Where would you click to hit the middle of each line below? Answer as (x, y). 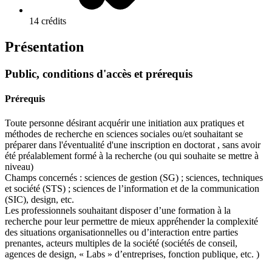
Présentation (44, 47)
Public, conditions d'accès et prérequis (99, 74)
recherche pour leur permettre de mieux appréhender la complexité (131, 221)
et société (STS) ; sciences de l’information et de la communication (132, 188)
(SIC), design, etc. (39, 199)
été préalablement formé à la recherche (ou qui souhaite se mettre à (132, 155)
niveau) (19, 166)
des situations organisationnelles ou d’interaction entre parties (121, 232)
